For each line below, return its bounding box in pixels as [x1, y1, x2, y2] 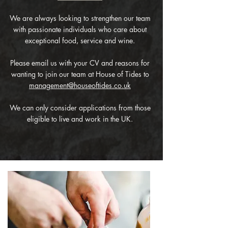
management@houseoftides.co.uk [29, 80, 131, 90]
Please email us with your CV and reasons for [10, 58, 150, 68]
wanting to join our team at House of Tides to [11, 69, 149, 79]
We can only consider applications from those [9, 103, 151, 112]
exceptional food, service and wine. [25, 36, 135, 45]
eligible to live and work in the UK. [27, 114, 133, 124]
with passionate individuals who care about [13, 24, 147, 34]
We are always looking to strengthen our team [9, 13, 151, 23]
